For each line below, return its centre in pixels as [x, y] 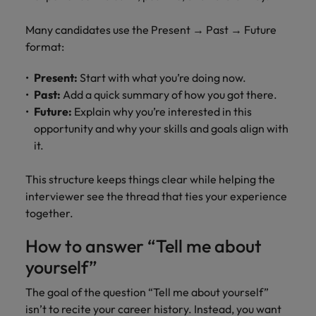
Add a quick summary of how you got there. [170, 95]
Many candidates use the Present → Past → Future [151, 30]
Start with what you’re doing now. [163, 78]
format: [46, 47]
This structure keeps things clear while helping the [150, 179]
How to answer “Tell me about [144, 246]
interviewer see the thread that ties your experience [156, 196]
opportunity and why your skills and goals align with [161, 128]
